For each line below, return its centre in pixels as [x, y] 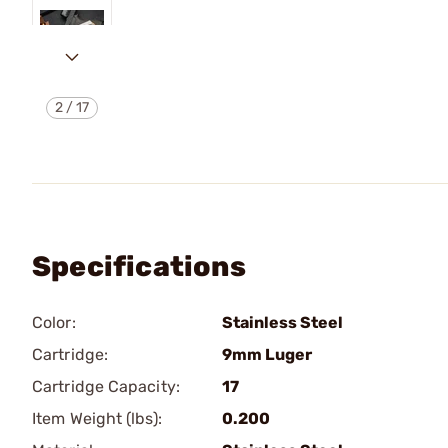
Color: [54, 322]
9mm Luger [267, 354]
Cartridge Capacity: [106, 386]
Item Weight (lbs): [97, 418]
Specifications [139, 266]
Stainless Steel [282, 322]
